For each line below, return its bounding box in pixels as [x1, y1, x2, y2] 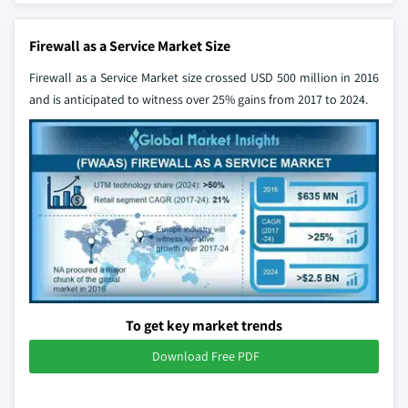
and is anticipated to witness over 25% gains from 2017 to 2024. [29, 91, 368, 107]
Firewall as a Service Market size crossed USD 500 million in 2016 [29, 69, 379, 86]
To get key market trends [126, 315, 282, 335]
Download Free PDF [152, 347, 260, 364]
